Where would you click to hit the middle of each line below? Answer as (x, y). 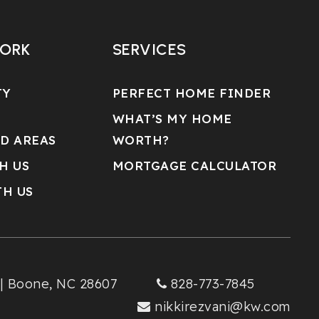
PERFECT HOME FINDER (192, 93)
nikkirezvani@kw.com (223, 306)
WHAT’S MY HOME (172, 119)
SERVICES (149, 49)
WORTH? (141, 140)
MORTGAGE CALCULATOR (194, 166)
